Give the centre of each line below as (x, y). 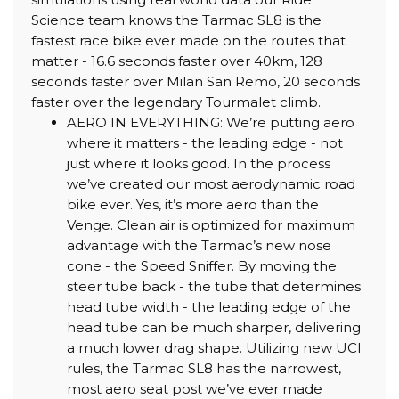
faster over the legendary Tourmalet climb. (176, 102)
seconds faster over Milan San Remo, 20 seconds (195, 81)
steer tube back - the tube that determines (214, 286)
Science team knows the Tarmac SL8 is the (176, 20)
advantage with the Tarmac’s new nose (199, 245)
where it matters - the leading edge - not (205, 142)
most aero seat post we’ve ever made (195, 388)
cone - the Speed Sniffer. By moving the (202, 265)
